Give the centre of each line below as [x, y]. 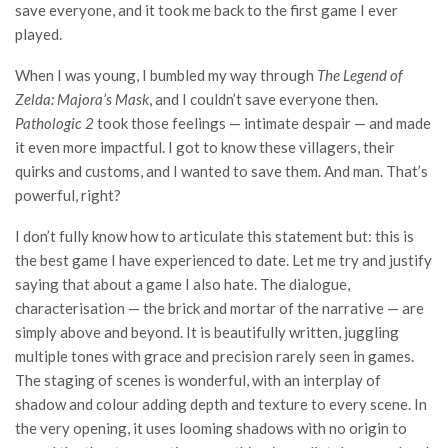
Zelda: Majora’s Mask [82, 98]
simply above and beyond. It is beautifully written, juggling [207, 331]
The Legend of [360, 74]
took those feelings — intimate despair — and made [262, 122]
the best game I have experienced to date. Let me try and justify [223, 259]
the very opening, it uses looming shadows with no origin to [211, 427]
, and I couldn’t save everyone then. [263, 98]
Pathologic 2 [54, 122]
